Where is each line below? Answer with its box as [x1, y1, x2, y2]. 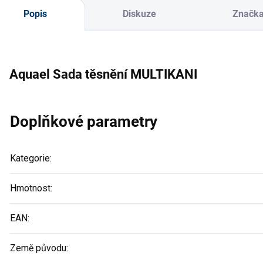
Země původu [10, 242, 66, 254]
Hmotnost [10, 182, 50, 194]
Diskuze [123, 8, 157, 19]
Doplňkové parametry [10, 112, 157, 130]
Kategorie [10, 152, 50, 164]
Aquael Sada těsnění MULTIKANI [9, 66, 197, 82]
